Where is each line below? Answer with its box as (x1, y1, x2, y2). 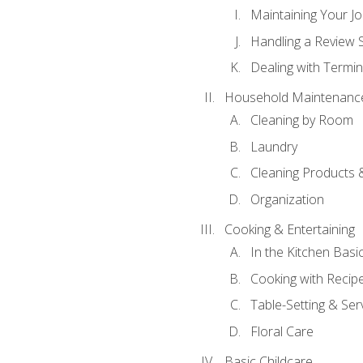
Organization (250, 190, 324, 208)
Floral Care (250, 322, 314, 340)
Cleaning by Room (250, 111, 353, 130)
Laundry (250, 137, 297, 156)
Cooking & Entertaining (224, 220, 355, 238)
